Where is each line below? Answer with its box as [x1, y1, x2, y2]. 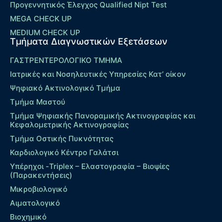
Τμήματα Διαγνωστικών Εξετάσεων [10, 36, 167, 47]
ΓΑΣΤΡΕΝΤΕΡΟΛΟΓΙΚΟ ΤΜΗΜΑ [10, 55, 122, 65]
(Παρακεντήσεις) [10, 170, 72, 180]
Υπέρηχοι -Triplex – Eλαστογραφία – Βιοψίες [10, 162, 169, 171]
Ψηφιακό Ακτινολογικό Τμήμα [10, 83, 120, 93]
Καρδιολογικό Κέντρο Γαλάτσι [10, 148, 118, 158]
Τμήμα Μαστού [10, 97, 65, 107]
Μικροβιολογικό [10, 184, 67, 194]
